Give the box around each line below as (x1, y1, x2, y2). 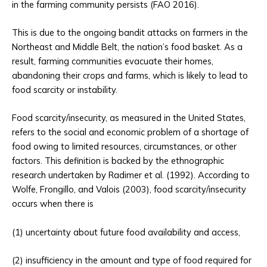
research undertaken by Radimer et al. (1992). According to (12, 169, 250, 181)
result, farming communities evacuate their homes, (12, 55, 213, 67)
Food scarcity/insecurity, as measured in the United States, (12, 112, 246, 124)
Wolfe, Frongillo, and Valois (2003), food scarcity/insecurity (12, 184, 246, 195)
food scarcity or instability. (12, 84, 117, 96)
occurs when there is (12, 198, 94, 210)
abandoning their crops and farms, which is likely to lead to (12, 70, 248, 82)
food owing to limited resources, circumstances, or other (12, 141, 237, 153)
